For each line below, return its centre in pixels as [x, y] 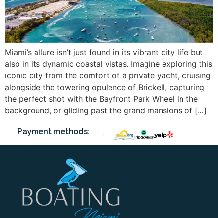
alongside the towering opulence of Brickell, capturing [105, 87]
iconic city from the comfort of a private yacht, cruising [108, 75]
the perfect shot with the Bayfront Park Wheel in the [101, 99]
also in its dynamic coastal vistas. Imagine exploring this [109, 64]
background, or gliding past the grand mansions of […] [106, 110]
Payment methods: [54, 132]
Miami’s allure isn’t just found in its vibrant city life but [104, 52]
